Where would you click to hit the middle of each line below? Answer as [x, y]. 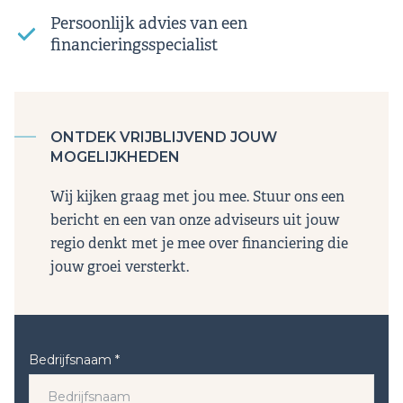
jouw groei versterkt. [120, 267]
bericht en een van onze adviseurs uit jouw [195, 220]
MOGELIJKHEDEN [115, 157]
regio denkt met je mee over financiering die [199, 244]
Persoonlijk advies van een [149, 24]
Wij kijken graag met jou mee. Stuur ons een [197, 197]
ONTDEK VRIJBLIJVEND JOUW [164, 138]
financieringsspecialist [134, 45]
